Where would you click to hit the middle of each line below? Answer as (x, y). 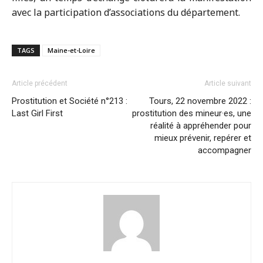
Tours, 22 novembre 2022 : (200, 101)
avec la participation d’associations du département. (126, 13)
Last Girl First (37, 114)
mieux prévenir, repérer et (203, 138)
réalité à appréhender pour (201, 126)
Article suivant (228, 84)
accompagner (225, 151)
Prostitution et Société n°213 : (70, 101)
